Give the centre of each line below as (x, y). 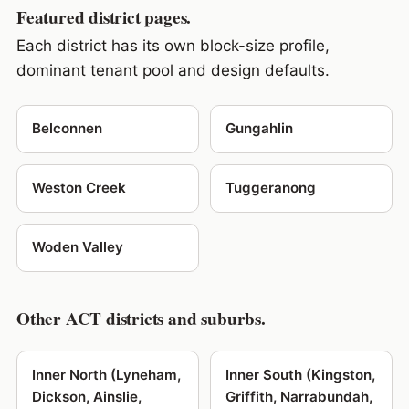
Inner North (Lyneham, (106, 374)
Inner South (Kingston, (300, 374)
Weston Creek (79, 188)
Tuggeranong (271, 188)
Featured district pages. (104, 18)
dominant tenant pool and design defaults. (173, 70)
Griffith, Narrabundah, (299, 396)
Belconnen (67, 129)
